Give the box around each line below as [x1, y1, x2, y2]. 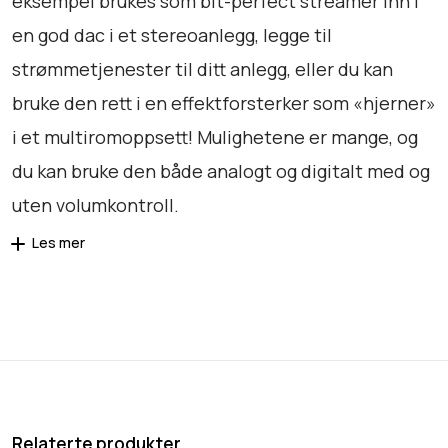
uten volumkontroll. [12, 192, 179, 217]
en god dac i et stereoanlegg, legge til [12, 22, 332, 47]
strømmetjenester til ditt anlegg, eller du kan [12, 56, 393, 81]
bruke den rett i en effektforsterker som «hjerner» [12, 90, 436, 115]
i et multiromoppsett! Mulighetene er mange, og [12, 124, 418, 149]
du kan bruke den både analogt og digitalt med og [12, 158, 430, 183]
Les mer [32, 232, 85, 252]
